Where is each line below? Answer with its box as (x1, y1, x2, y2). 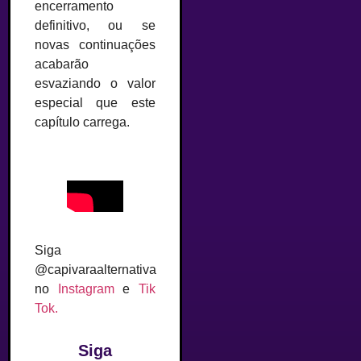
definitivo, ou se (35, 18, 156, 32)
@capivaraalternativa (35, 263, 156, 277)
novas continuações (35, 37, 156, 52)
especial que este (35, 95, 156, 110)
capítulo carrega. (35, 114, 130, 129)
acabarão (35, 56, 89, 71)
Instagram (49, 282, 123, 297)
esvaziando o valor (35, 76, 156, 90)
